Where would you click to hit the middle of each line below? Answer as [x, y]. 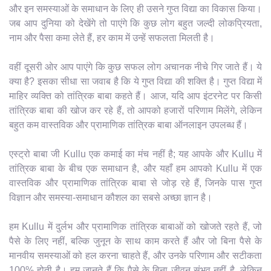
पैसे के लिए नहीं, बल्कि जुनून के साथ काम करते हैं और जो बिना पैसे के [135, 241]
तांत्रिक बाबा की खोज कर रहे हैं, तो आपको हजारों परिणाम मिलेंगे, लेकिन [135, 110]
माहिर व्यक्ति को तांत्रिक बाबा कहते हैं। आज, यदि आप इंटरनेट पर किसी [135, 96]
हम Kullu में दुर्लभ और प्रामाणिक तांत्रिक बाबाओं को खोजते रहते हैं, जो [135, 226]
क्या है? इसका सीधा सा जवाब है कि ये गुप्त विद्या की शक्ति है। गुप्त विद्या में [135, 81]
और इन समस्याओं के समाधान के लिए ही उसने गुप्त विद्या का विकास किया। [135, 8]
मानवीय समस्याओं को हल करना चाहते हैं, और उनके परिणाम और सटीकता [135, 255]
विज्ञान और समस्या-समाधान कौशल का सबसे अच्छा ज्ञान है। [111, 197]
